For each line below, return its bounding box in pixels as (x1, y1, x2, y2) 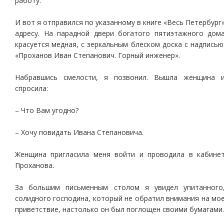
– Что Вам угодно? (15, 105, 78, 115)
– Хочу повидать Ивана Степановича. (15, 127, 143, 137)
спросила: (15, 83, 48, 93)
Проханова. (15, 160, 54, 170)
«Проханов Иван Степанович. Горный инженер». (15, 50, 180, 60)
